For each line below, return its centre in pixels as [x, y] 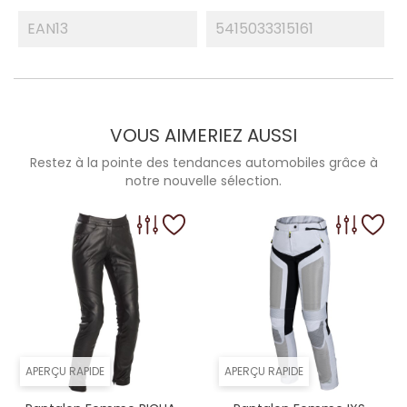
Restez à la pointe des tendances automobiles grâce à [203, 163]
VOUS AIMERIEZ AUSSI [203, 135]
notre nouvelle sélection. [203, 181]
